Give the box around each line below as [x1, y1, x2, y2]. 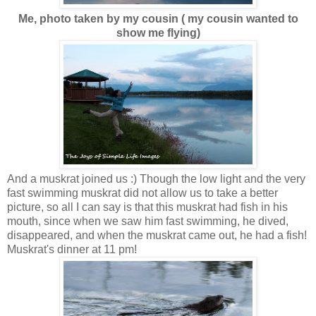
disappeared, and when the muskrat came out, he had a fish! [7, 229, 307, 241]
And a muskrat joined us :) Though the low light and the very [7, 172, 305, 185]
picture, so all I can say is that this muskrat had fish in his [7, 200, 288, 213]
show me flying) [116, 26, 200, 39]
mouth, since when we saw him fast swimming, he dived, [7, 214, 288, 227]
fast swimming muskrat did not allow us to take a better [7, 186, 278, 199]
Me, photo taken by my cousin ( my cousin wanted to [18, 12, 298, 25]
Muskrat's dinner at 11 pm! [7, 243, 137, 255]
